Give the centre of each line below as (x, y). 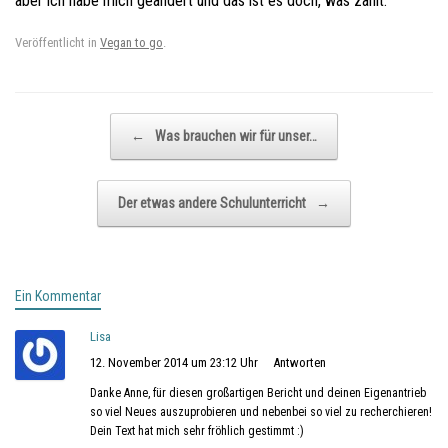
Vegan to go (131, 42)
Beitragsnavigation (63, 122)
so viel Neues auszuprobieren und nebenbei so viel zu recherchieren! (261, 411)
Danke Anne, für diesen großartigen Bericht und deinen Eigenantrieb (258, 392)
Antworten (299, 362)
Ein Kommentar (58, 295)
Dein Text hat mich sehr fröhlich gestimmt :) (197, 430)
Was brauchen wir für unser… (234, 135)
